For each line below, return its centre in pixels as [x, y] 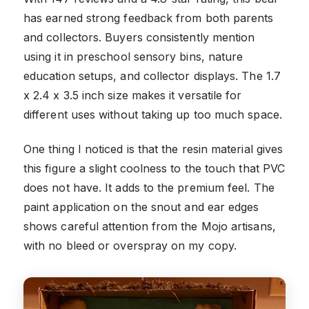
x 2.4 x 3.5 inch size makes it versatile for [133, 96]
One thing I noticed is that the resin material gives [153, 149]
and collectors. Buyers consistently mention [139, 38]
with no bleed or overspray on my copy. [130, 246]
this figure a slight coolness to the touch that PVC [154, 169]
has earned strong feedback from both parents [149, 18]
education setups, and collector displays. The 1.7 [152, 76]
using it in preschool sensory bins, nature [133, 57]
